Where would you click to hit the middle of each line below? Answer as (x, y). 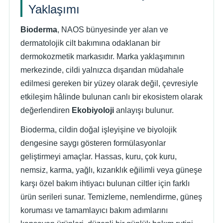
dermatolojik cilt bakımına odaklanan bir (90, 43)
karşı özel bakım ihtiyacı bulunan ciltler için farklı (105, 183)
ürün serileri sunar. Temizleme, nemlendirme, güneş (111, 197)
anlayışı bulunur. (144, 110)
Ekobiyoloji (93, 110)
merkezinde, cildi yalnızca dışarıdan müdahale (102, 70)
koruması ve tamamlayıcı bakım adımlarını (94, 210)
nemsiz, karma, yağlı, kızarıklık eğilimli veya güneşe (111, 170)
